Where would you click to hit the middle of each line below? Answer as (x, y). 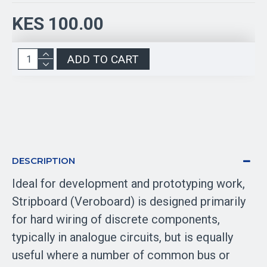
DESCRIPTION (44, 161)
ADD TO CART (103, 59)
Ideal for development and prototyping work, (128, 184)
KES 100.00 (58, 24)
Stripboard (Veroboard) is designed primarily (129, 201)
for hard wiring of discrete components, (116, 219)
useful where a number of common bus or (121, 255)
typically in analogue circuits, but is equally (122, 237)
